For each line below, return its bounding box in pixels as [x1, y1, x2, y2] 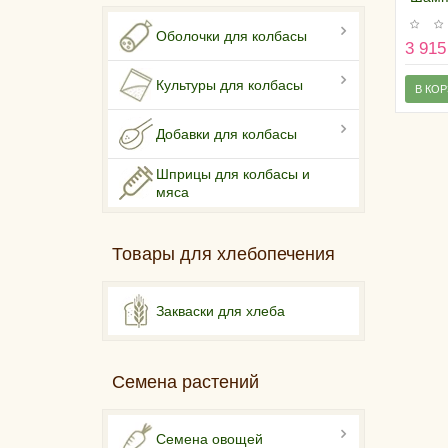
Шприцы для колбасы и [156, 166, 310, 183]
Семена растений [112, 372, 259, 393]
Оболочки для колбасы [156, 28, 307, 45]
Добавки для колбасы [156, 126, 297, 143]
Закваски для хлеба [156, 303, 285, 320]
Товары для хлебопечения [112, 244, 335, 265]
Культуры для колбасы [156, 77, 303, 94]
